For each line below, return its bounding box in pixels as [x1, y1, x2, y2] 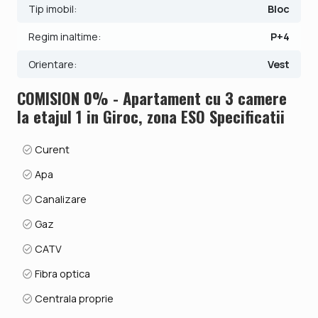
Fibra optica [33, 266, 91, 280]
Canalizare [33, 192, 87, 206]
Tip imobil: [28, 1, 77, 16]
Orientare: [28, 57, 77, 71]
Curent [33, 142, 70, 156]
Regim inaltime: [28, 29, 101, 43]
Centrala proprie [33, 291, 114, 305]
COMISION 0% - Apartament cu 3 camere [17, 85, 287, 109]
